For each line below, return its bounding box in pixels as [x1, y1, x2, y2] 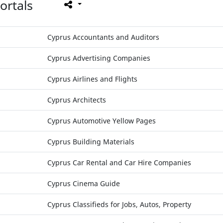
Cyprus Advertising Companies [47, 53, 150, 63]
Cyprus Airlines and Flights [47, 74, 137, 84]
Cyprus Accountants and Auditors [47, 32, 159, 42]
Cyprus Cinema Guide [47, 179, 120, 189]
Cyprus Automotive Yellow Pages [47, 116, 156, 126]
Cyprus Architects [47, 95, 106, 105]
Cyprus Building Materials [47, 137, 134, 147]
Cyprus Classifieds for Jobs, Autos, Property [47, 200, 191, 210]
